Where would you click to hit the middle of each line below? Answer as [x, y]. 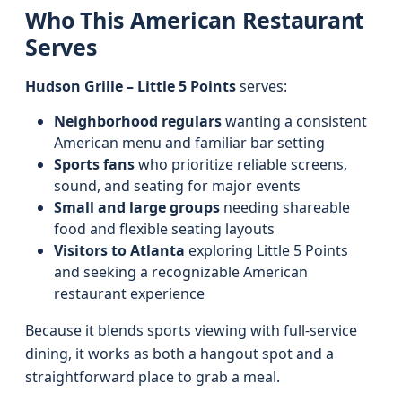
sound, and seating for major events [177, 186]
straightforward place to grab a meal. [153, 377]
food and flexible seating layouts [164, 229]
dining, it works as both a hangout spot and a [179, 354]
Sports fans [94, 164]
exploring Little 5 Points [267, 250]
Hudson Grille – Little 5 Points [131, 86]
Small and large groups [137, 207]
